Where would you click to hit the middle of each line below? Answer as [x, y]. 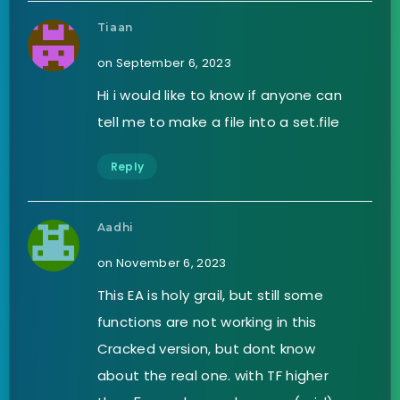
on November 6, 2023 [162, 262]
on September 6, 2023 [164, 62]
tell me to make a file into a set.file [218, 121]
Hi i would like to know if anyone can [219, 95]
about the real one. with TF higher [213, 375]
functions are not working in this [207, 321]
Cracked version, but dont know [206, 348]
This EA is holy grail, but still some [210, 295]
